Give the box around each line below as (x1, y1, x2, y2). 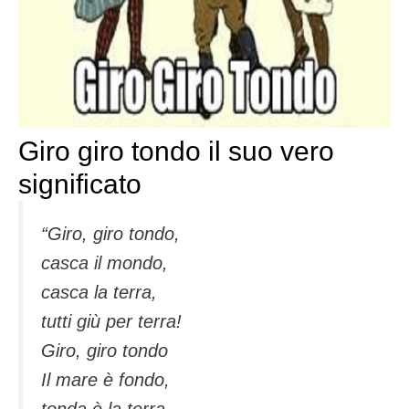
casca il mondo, (41, 253, 168, 274)
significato (18, 169, 142, 200)
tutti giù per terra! (41, 311, 182, 332)
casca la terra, (41, 282, 157, 303)
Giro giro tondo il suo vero (18, 136, 334, 167)
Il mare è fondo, (41, 370, 170, 391)
